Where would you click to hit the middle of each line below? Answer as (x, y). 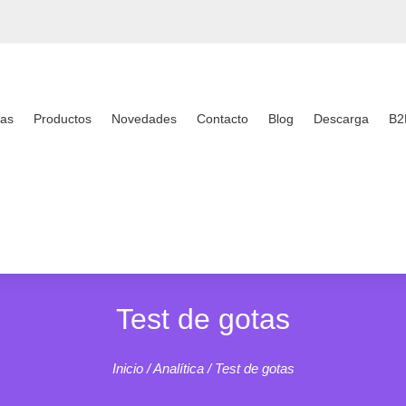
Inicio (127, 368)
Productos (63, 118)
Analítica (178, 368)
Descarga (342, 118)
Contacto (223, 118)
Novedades (145, 118)
